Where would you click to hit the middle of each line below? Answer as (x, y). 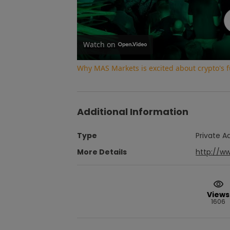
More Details (102, 152)
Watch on (99, 44)
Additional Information (133, 111)
